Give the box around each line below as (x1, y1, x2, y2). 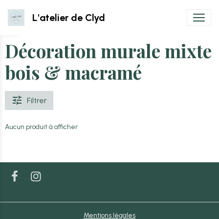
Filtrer (27, 96, 47, 105)
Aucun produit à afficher (5, 123, 78, 131)
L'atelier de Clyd (32, 12, 105, 23)
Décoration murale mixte (5, 39, 212, 63)
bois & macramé (5, 60, 142, 84)
